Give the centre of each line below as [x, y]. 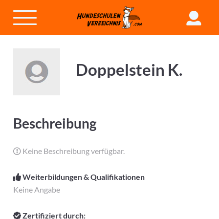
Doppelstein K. [129, 70]
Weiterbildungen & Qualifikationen [83, 177]
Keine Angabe [36, 190]
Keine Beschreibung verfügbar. [73, 151]
